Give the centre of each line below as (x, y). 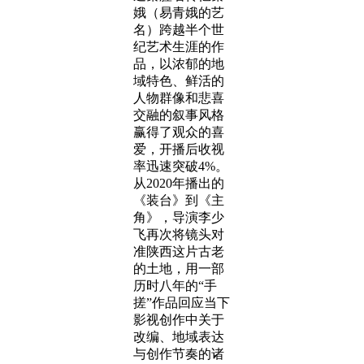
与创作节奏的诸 (179, 354)
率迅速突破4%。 (181, 166)
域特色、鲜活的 (179, 81)
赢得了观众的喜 (179, 132)
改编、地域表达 (179, 337)
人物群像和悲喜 (179, 98)
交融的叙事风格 (179, 115)
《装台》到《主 (179, 200)
